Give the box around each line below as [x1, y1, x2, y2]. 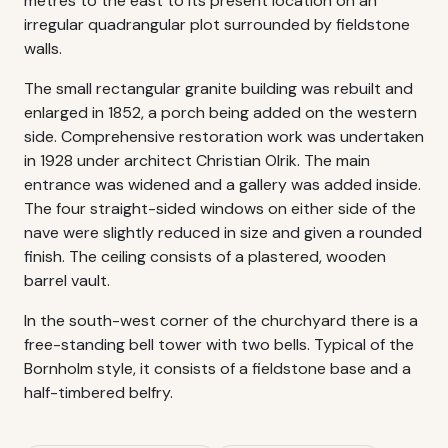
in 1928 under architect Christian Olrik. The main [24, 150, 370, 171]
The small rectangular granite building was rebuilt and [24, 78, 413, 99]
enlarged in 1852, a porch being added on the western [24, 102, 417, 123]
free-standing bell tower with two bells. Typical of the [24, 334, 414, 355]
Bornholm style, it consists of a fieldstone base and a [24, 358, 411, 379]
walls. [24, 38, 62, 59]
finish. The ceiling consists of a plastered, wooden [24, 246, 386, 267]
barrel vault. [24, 270, 110, 291]
